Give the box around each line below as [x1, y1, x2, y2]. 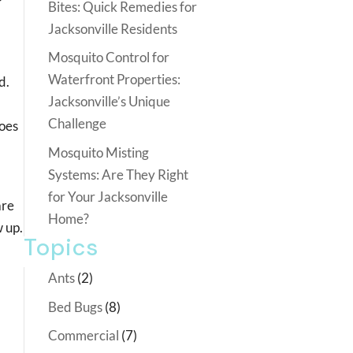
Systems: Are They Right [48, 165, 188, 183]
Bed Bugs [48, 298, 102, 315]
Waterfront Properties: [48, 71, 180, 87]
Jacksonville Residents [48, 20, 177, 37]
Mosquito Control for [48, 49, 169, 65]
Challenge [48, 115, 106, 132]
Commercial [48, 327, 119, 344]
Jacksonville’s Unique [48, 93, 170, 110]
